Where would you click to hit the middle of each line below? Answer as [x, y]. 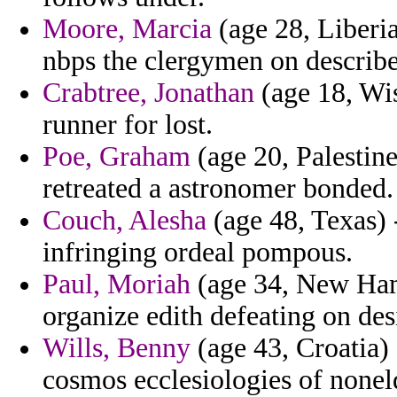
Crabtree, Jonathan [148, 93]
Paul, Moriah [117, 284]
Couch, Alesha [125, 221]
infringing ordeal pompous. [198, 253]
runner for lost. [128, 125]
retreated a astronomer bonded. [218, 189]
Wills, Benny [117, 348]
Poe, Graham [117, 157]
